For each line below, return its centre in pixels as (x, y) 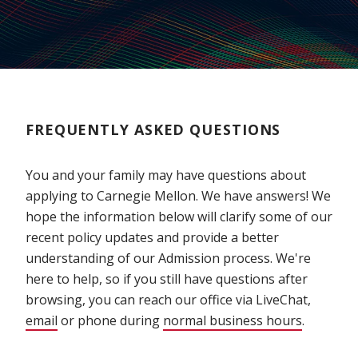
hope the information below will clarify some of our (179, 217)
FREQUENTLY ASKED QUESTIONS (153, 129)
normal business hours (233, 320)
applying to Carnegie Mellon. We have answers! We (178, 196)
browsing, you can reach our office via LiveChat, (168, 300)
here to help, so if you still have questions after (167, 279)
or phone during (110, 320)
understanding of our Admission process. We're (168, 258)
